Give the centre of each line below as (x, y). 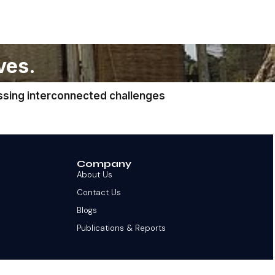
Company (104, 163)
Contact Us (99, 192)
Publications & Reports (122, 228)
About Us (95, 174)
